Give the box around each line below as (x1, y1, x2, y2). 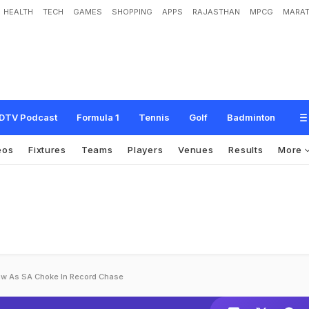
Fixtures (28, 144, 66, 155)
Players (128, 144, 163, 155)
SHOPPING (112, 7, 152, 17)
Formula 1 (77, 112, 119, 123)
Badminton (227, 112, 275, 123)
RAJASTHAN (192, 7, 240, 17)
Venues (178, 144, 214, 155)
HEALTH (3, 7, 33, 17)
